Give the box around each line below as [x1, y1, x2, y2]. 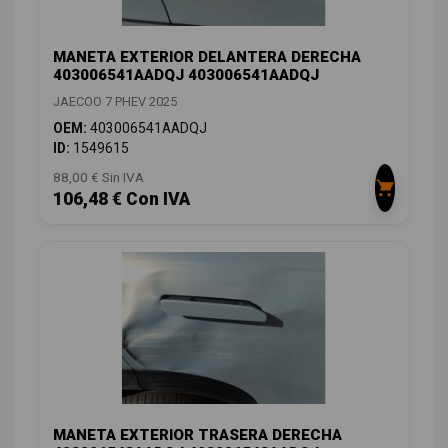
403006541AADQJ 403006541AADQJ [53, 65, 319, 84]
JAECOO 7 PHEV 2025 [53, 93, 177, 109]
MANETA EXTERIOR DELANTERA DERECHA [53, 47, 361, 66]
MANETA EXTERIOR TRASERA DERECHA [53, 426, 342, 445]
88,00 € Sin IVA [53, 168, 144, 185]
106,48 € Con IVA [53, 188, 190, 209]
